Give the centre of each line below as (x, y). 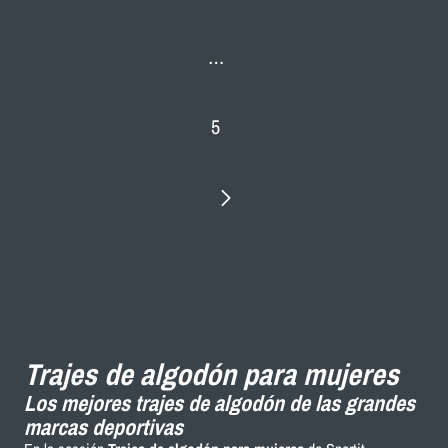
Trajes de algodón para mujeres (211, 373)
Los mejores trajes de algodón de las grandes (219, 402)
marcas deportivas (103, 426)
